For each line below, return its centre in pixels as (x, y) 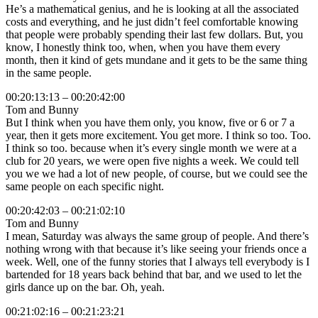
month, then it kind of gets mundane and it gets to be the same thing (157, 60)
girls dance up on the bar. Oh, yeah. (85, 287)
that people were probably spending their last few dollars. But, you (154, 35)
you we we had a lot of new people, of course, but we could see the (157, 174)
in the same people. (49, 73)
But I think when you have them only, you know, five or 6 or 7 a (150, 123)
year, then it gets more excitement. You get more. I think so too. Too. (158, 136)
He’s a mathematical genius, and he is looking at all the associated (152, 9)
